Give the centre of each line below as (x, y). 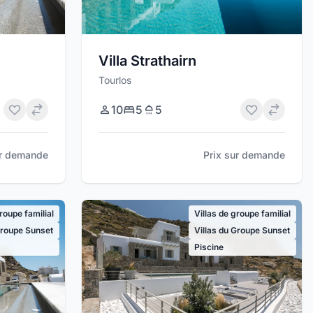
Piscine (209, 247)
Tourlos (115, 80)
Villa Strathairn (148, 60)
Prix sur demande (244, 154)
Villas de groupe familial (242, 213)
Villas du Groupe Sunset (242, 230)
